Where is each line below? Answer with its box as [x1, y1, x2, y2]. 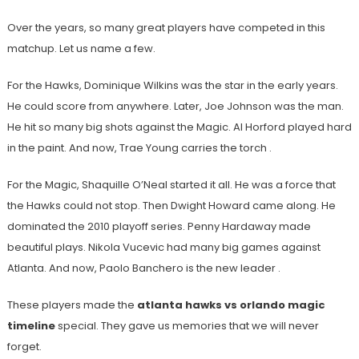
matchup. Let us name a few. [6, 41, 155, 57]
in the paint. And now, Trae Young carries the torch [6, 140, 269, 156]
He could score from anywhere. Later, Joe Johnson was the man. [6, 99, 344, 115]
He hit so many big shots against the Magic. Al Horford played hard [6, 119, 352, 135]
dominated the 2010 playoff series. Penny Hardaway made [6, 219, 311, 235]
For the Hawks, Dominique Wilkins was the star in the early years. [6, 78, 338, 94]
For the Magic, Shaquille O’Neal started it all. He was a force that [6, 177, 336, 193]
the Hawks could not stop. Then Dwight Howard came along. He [6, 198, 336, 214]
